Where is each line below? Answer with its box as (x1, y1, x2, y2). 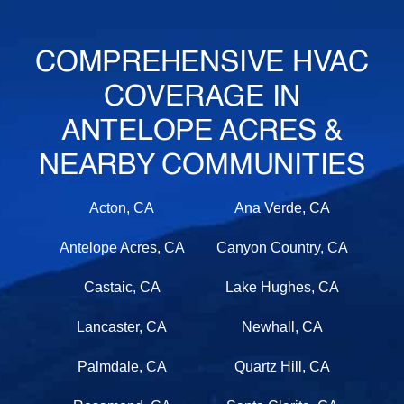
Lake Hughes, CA (225, 280, 339, 296)
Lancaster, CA (77, 319, 168, 335)
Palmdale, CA (77, 359, 167, 375)
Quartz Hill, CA (234, 359, 330, 375)
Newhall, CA (241, 319, 323, 335)
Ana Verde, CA (234, 200, 330, 216)
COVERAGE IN (103, 83, 301, 113)
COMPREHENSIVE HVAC (35, 49, 369, 78)
